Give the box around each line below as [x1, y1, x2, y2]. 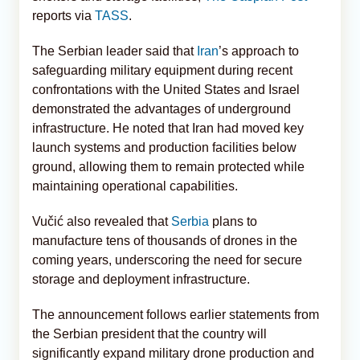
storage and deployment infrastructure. [32, 272, 250, 286]
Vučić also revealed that [32, 214, 168, 228]
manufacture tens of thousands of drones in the [32, 233, 297, 247]
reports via [32, 8, 95, 22]
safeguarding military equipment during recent [32, 63, 292, 77]
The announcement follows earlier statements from [32, 307, 319, 321]
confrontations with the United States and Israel [32, 82, 300, 96]
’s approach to [219, 43, 299, 58]
